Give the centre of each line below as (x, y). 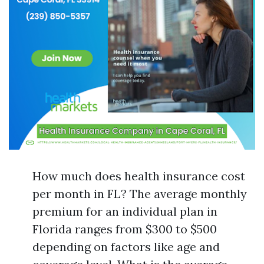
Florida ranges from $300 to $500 (125, 229)
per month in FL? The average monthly (140, 194)
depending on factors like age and (126, 247)
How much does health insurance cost (139, 176)
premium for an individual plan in (125, 211)
